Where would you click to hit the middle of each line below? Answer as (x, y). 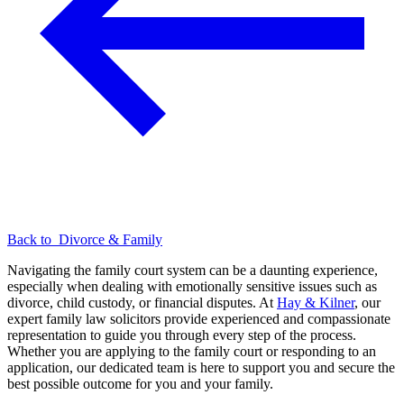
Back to (33, 240)
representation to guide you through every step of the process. (182, 335)
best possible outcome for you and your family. (140, 384)
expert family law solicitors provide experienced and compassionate (199, 319)
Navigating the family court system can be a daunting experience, (193, 271)
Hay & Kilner (316, 303)
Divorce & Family (110, 240)
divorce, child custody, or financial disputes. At (142, 303)
